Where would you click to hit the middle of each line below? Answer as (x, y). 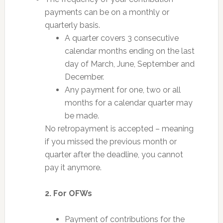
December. (84, 77)
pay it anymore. (73, 167)
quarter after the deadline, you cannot (114, 154)
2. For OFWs (68, 193)
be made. (82, 115)
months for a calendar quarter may (128, 103)
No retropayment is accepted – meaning (119, 128)
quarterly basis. (72, 25)
